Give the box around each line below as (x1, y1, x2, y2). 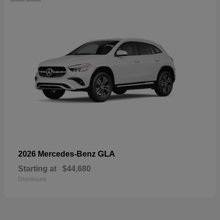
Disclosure (18, 175, 47, 183)
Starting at (18, 164, 56, 173)
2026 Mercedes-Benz (18, 149, 98, 158)
